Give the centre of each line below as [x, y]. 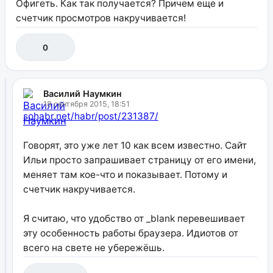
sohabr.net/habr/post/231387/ [90, 116]
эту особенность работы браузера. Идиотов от [130, 233]
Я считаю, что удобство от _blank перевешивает [134, 218]
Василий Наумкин [82, 93]
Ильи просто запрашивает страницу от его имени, [139, 160]
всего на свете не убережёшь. [94, 247]
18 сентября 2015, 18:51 [86, 104]
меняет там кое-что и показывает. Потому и [125, 174]
